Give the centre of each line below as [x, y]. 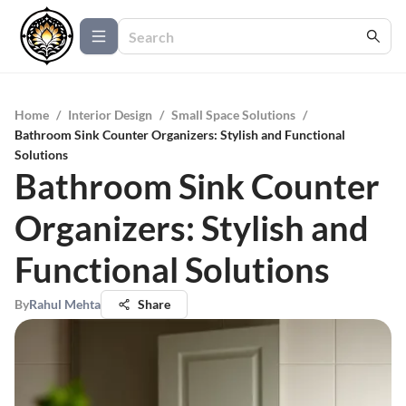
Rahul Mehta [65, 304]
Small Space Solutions [233, 115]
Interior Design [110, 115]
